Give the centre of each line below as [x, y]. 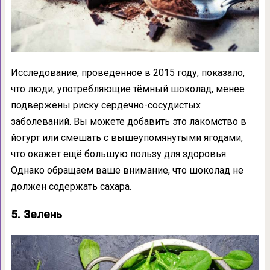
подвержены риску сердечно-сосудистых [105, 105]
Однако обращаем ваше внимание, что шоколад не [127, 170]
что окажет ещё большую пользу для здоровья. [119, 154]
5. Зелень [36, 214]
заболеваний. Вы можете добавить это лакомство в [128, 121]
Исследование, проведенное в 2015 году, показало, [127, 72]
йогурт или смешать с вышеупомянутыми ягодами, [127, 137]
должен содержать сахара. [71, 186]
